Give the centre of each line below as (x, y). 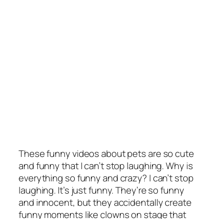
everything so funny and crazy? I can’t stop (106, 178)
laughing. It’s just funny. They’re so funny (101, 190)
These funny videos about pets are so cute (106, 154)
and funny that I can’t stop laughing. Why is (106, 166)
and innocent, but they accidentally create (105, 203)
